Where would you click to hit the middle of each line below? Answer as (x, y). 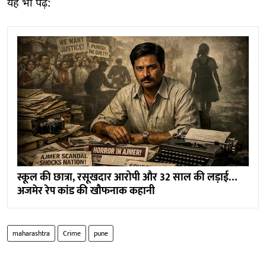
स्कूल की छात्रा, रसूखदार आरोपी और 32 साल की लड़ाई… (127, 177)
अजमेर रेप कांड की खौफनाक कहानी (86, 191)
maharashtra (31, 233)
